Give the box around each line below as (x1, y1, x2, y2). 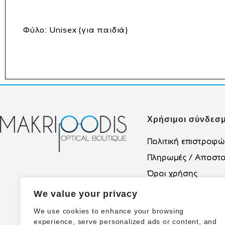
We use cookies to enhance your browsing (34, 207, 184, 215)
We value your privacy (34, 189, 138, 199)
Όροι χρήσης (147, 169, 197, 178)
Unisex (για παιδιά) (47, 25, 129, 34)
